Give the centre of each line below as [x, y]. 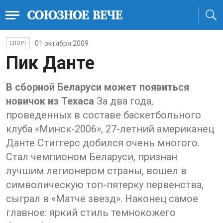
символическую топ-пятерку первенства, [105, 185]
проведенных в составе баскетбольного [104, 115]
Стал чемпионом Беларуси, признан [92, 157]
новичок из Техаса [50, 101]
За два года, [124, 101]
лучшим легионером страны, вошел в [96, 171]
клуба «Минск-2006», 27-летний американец [110, 129]
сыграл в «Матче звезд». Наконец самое [102, 199]
